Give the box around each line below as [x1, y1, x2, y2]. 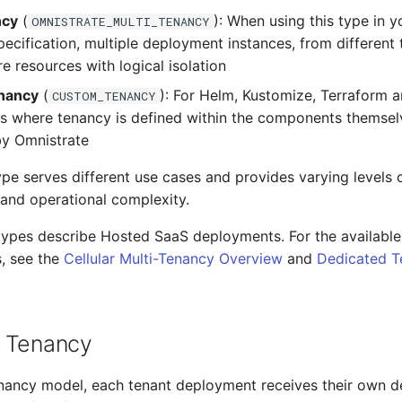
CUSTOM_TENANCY [52, 88, 156, 104]
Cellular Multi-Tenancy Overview [64, 249, 283, 267]
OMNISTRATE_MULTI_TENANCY [31, 13, 210, 30]
